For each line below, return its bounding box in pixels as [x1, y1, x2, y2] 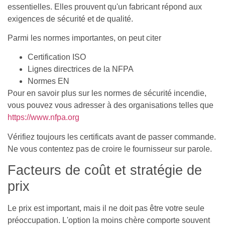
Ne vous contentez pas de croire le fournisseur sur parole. [8, 144, 212, 153]
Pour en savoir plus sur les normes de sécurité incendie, [8, 89, 206, 98]
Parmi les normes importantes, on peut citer [8, 34, 161, 43]
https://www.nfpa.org [8, 113, 79, 122]
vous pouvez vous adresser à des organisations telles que [8, 101, 213, 110]
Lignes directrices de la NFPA [28, 65, 134, 74]
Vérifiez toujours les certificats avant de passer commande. [8, 132, 216, 141]
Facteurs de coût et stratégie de [8, 163, 202, 178]
